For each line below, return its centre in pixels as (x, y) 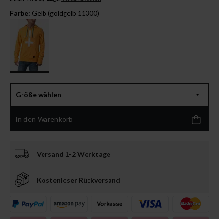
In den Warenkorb (44, 119)
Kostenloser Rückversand (78, 180)
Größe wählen (38, 95)
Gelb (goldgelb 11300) (66, 13)
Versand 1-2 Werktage (74, 154)
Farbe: (20, 13)
